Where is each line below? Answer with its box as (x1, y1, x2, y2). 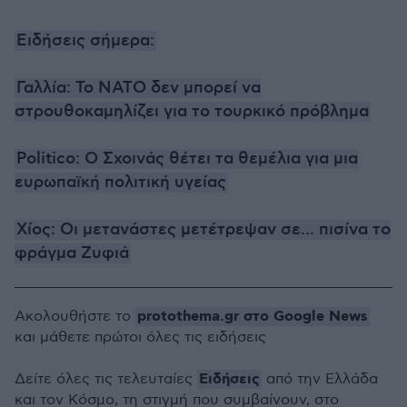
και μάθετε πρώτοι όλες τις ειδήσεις (15, 329, 266, 346)
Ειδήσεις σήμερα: (16, 31, 154, 51)
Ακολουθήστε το (15, 308, 135, 325)
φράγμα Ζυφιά (15, 243, 129, 263)
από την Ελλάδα (262, 371, 378, 388)
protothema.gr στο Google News (137, 307, 368, 326)
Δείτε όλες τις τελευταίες (15, 371, 197, 388)
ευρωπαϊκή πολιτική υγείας (15, 173, 226, 193)
